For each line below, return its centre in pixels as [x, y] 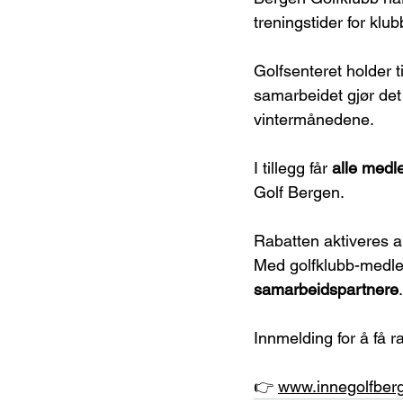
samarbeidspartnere [326, 289]
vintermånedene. [314, 119]
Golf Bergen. [299, 192]
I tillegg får [293, 167]
